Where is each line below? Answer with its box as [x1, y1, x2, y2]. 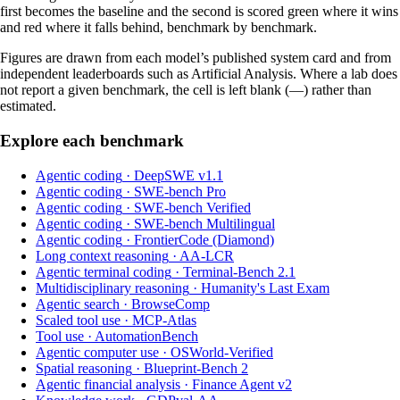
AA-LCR [179, 247, 234, 263]
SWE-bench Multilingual [134, 215, 275, 231]
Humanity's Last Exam [201, 279, 329, 296]
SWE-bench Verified [134, 199, 251, 215]
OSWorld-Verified [171, 344, 273, 360]
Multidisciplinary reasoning [36, 279, 189, 296]
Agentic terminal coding [36, 263, 171, 279]
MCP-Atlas [132, 312, 196, 328]
